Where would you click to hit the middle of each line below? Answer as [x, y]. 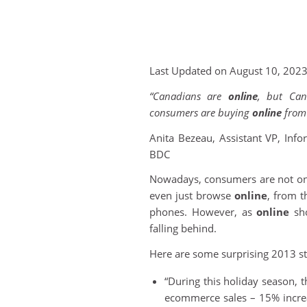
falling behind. [183, 229]
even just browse [192, 196]
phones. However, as [203, 212]
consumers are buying [201, 112]
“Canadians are [189, 96]
